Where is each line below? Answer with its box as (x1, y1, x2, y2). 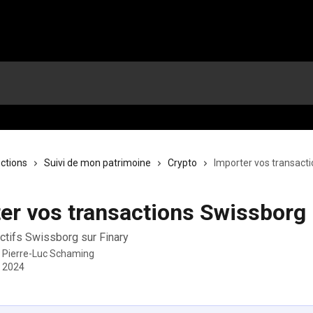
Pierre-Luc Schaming (2, 248, 94, 259)
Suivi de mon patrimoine (44, 157, 151, 168)
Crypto (168, 157, 197, 168)
